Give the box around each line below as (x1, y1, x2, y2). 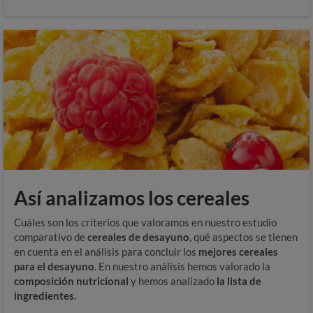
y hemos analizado (131, 275, 214, 287)
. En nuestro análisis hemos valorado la (94, 260, 270, 272)
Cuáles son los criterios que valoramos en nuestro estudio (14, 216, 277, 228)
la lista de (214, 275, 261, 287)
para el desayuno (14, 260, 94, 272)
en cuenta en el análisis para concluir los (14, 245, 198, 258)
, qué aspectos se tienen (189, 231, 298, 243)
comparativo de (14, 231, 87, 243)
